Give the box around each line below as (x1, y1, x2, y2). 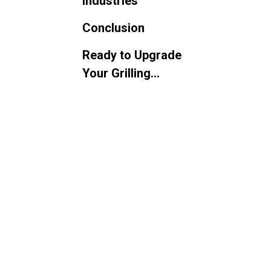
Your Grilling (82, 66, 151, 80)
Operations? (82, 84, 150, 99)
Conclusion (82, 21, 145, 35)
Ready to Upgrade (82, 48, 181, 62)
